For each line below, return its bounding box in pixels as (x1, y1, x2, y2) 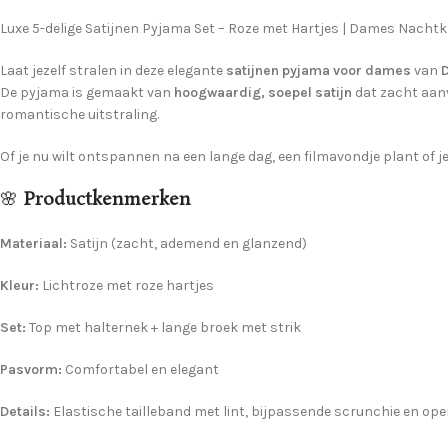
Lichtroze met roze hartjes (39, 276, 214, 294)
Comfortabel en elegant (62, 360, 219, 378)
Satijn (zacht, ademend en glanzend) (67, 234, 307, 252)
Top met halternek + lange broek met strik (26, 318, 301, 336)
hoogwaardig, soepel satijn (174, 83, 352, 101)
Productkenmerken (24, 186, 191, 213)
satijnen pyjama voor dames (226, 61, 411, 79)
